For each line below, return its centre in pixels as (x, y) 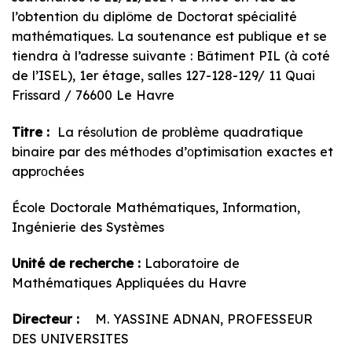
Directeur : (48, 319)
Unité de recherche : (76, 263)
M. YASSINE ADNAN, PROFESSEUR (198, 319)
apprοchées (48, 171)
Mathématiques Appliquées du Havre (129, 282)
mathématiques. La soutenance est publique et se (169, 37)
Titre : (33, 132)
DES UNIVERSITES (70, 338)
